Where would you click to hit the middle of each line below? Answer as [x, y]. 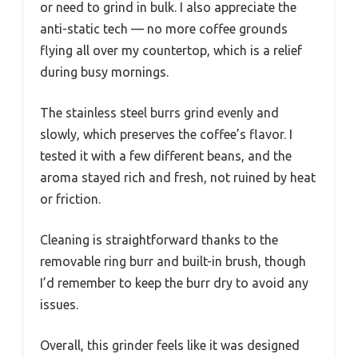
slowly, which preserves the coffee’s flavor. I [166, 134]
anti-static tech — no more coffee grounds [164, 29]
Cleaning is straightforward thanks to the [159, 240]
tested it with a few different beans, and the [166, 156]
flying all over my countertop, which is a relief [171, 50]
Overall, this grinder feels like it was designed [170, 345]
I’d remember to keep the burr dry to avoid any [174, 283]
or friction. [70, 199]
